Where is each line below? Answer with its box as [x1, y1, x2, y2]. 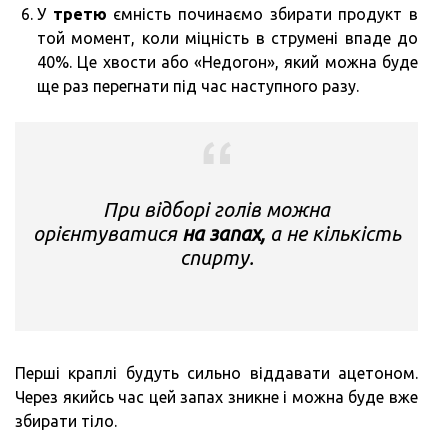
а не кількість [264, 221, 401, 245]
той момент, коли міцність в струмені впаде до [37, 28, 418, 47]
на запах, [181, 221, 265, 245]
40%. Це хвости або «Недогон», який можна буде [37, 52, 418, 71]
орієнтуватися [32, 221, 182, 245]
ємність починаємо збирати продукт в [106, 4, 419, 23]
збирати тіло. [15, 411, 117, 430]
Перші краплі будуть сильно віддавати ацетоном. [15, 363, 418, 382]
